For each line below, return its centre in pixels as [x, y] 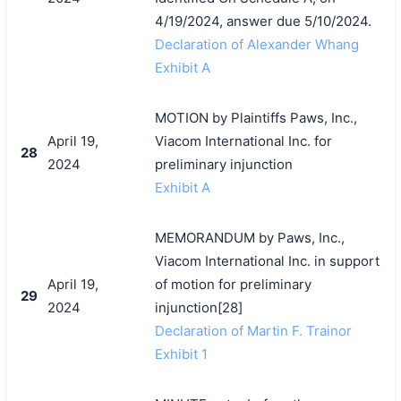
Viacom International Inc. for [243, 141]
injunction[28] [198, 307]
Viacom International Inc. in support [267, 260]
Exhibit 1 [181, 354]
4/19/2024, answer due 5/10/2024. [263, 21]
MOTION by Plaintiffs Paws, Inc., [256, 117]
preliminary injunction [223, 164]
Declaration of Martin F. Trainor [253, 330]
